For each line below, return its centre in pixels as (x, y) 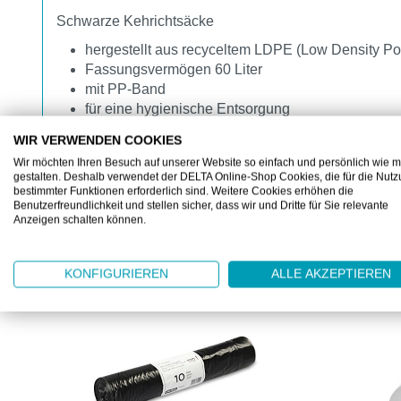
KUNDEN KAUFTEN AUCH (158, 243)
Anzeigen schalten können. (80, 220)
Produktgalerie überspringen (132, 271)
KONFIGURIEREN (116, 274)
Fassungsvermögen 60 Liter (174, 69)
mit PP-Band (125, 89)
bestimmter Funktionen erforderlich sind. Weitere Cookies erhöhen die (183, 191)
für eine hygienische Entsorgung (188, 108)
